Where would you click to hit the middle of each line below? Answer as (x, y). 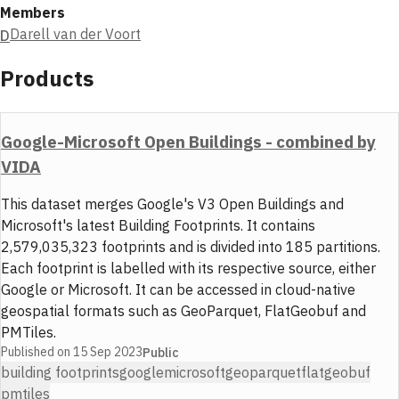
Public (161, 352)
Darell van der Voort (75, 33)
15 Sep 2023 (108, 352)
